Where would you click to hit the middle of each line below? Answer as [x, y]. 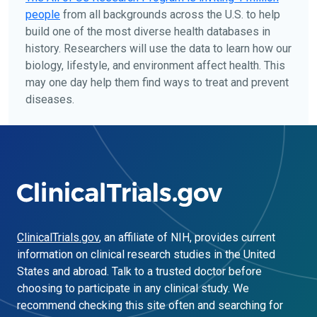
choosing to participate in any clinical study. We [133, 288]
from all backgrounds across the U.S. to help [170, 14]
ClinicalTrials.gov [58, 237]
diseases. [50, 99]
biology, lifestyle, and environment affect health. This [155, 65]
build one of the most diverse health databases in [148, 31]
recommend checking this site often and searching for [150, 305]
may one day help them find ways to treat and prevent [157, 82]
